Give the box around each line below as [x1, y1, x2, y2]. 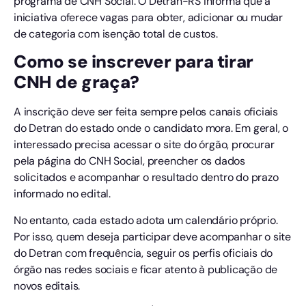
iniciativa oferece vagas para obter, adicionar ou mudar [14, 10, 283, 25]
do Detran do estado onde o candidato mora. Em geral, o [14, 121, 289, 136]
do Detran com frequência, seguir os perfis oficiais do [14, 245, 273, 260]
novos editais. [14, 278, 81, 293]
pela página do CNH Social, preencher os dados [14, 154, 245, 169]
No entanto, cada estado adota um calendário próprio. [14, 212, 278, 227]
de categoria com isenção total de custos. [14, 26, 218, 41]
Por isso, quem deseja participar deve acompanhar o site [14, 229, 291, 244]
